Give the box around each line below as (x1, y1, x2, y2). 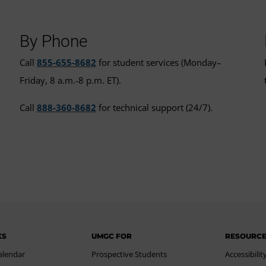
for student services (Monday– (96, 56, 221, 68)
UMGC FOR (91, 231, 132, 240)
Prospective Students (91, 248, 167, 259)
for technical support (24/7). (96, 101, 213, 113)
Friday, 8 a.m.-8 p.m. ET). (19, 74, 121, 86)
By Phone (19, 31, 87, 51)
